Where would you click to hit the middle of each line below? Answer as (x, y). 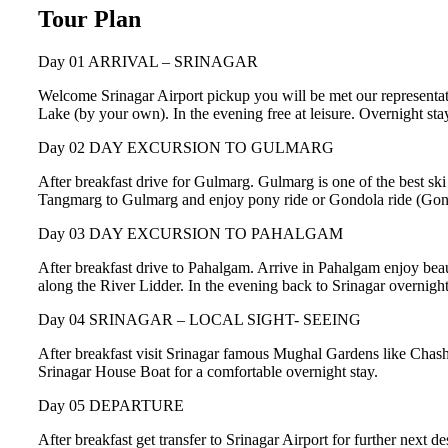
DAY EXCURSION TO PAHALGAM (216, 233)
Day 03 (63, 233)
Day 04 (63, 319)
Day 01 (63, 61)
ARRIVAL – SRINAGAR (173, 61)
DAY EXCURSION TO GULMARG (211, 147)
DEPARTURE (136, 405)
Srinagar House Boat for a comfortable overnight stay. (208, 371)
